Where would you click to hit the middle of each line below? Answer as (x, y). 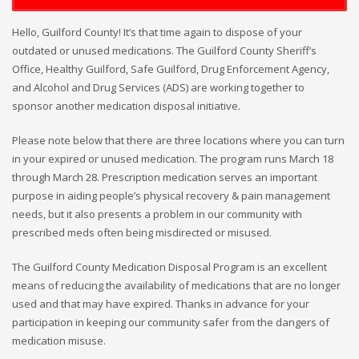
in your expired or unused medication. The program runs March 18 (173, 158)
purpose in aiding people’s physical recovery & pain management (171, 195)
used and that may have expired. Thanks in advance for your (161, 303)
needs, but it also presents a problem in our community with (157, 214)
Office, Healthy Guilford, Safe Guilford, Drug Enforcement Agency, (171, 69)
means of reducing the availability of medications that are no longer (176, 285)
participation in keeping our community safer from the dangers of (171, 322)
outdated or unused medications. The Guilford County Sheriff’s (164, 50)
